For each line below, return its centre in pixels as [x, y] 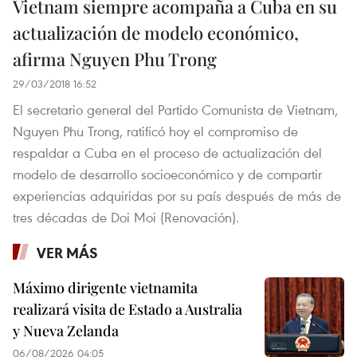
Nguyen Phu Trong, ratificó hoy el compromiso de [155, 131]
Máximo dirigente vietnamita [105, 287]
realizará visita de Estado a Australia [127, 309]
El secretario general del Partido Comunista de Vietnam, [175, 109]
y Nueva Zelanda [66, 330]
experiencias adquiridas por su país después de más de [177, 195]
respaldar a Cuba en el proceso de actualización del [167, 152]
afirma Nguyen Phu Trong [115, 59]
